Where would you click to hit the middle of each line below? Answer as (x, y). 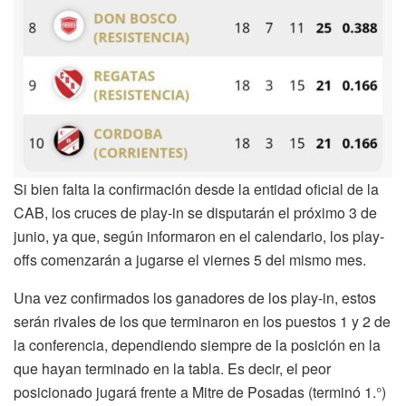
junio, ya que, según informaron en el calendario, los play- (199, 236)
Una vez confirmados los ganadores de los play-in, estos (195, 297)
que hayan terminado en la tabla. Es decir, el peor (172, 368)
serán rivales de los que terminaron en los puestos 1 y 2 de (202, 321)
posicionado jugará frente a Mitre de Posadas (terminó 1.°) (200, 391)
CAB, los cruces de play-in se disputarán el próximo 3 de (195, 212)
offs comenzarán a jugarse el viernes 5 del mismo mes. (190, 259)
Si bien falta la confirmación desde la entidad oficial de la (196, 188)
